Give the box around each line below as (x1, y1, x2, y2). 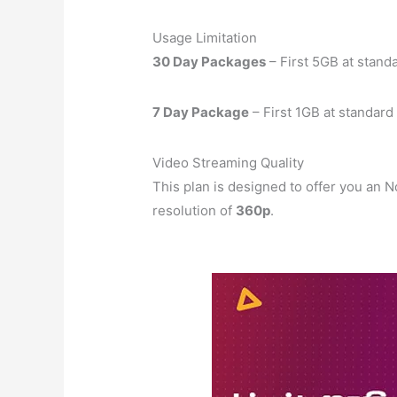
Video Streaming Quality (152, 153, 305, 171)
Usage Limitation (152, 28, 258, 46)
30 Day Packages (152, 52, 267, 70)
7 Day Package (152, 103, 250, 121)
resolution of (152, 201, 237, 219)
